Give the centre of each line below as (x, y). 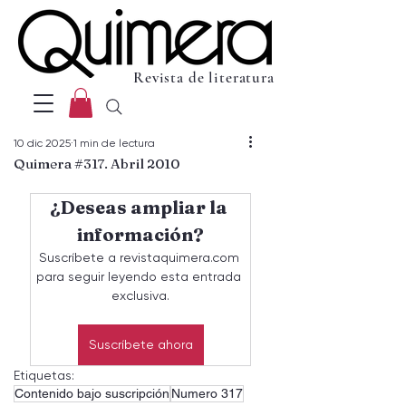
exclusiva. (140, 296)
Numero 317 (207, 394)
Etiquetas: (44, 376)
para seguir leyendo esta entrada (140, 277)
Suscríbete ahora (140, 345)
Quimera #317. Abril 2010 (97, 164)
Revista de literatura (204, 77)
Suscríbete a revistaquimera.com (140, 258)
